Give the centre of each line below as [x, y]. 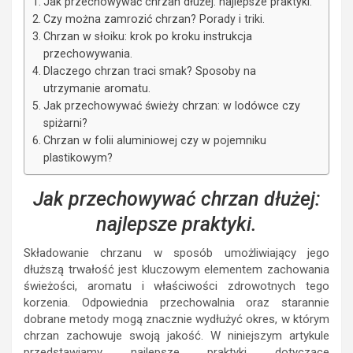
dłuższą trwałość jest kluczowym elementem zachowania [176, 270]
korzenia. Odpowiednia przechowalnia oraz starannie [176, 303]
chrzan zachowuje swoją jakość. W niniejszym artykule [176, 336]
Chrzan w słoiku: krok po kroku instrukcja [147, 37]
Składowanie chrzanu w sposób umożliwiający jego [176, 253]
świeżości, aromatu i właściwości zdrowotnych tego [176, 286]
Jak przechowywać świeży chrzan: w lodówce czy [171, 106]
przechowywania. [87, 54]
